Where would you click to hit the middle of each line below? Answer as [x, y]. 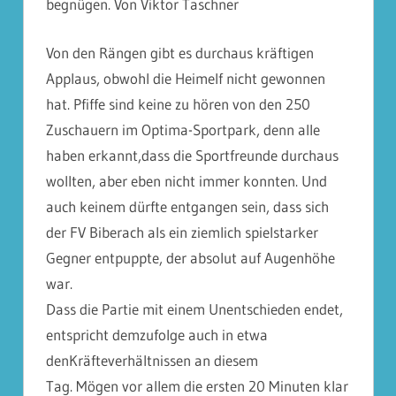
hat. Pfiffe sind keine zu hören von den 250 [178, 103]
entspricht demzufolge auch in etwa [157, 334]
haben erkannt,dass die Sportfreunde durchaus [192, 155]
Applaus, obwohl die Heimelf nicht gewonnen [186, 78]
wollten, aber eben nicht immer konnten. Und [187, 180]
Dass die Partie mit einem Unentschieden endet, [194, 308]
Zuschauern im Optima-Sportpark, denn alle [183, 129]
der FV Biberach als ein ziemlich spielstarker [182, 232]
